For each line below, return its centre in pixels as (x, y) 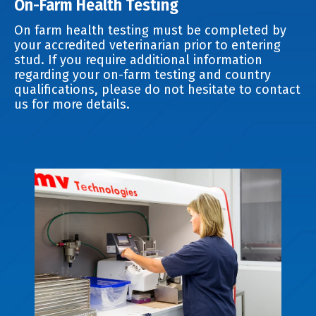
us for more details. (72, 105)
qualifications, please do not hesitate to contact (157, 90)
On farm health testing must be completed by (150, 31)
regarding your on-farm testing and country (142, 75)
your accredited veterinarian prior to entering (147, 45)
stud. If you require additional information (138, 60)
